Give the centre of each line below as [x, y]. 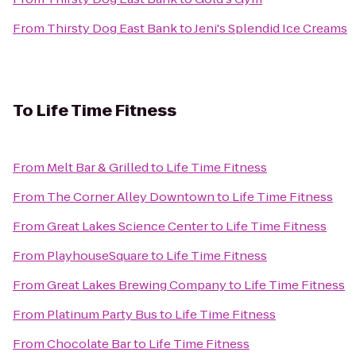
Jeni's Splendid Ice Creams [271, 28]
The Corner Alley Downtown [131, 197]
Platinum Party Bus [102, 314]
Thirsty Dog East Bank [112, 28]
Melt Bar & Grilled [98, 167]
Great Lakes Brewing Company [137, 285]
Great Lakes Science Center [128, 226]
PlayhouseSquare [98, 255]
